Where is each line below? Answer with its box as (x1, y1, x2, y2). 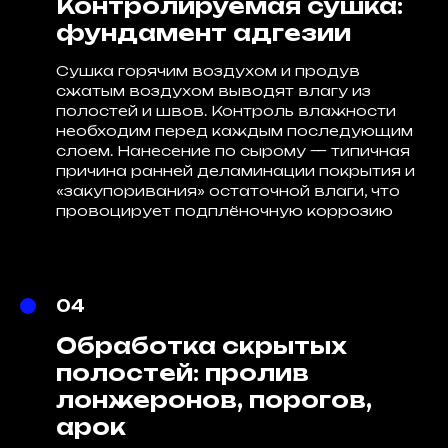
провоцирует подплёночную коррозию (56, 202, 393, 219)
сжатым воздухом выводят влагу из (56, 82, 371, 99)
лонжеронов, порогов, (56, 386, 372, 413)
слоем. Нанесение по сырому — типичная (56, 142, 410, 159)
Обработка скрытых (56, 332, 346, 359)
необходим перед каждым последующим (56, 122, 413, 139)
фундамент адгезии (56, 19, 351, 46)
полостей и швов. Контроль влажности (56, 102, 396, 119)
